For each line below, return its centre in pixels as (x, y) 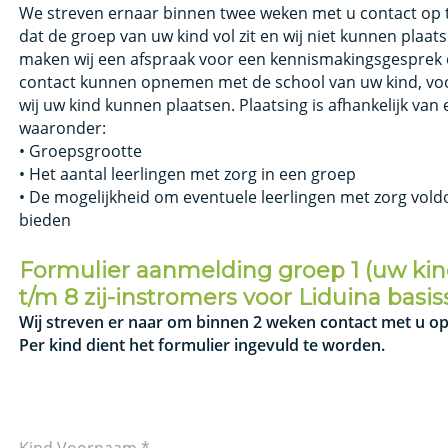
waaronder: (65, 127)
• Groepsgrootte (83, 150)
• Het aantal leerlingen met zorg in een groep (190, 173)
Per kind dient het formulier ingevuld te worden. (202, 344)
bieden (47, 219)
